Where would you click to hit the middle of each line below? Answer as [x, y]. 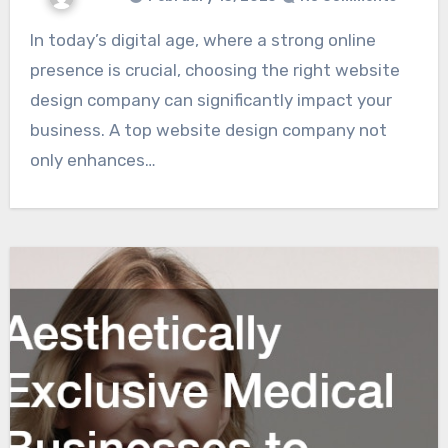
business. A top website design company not [208, 130]
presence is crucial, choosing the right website [214, 70]
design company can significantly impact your [210, 100]
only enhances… [92, 160]
